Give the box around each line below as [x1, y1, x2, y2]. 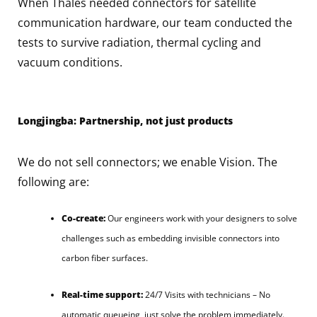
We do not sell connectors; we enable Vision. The [18, 154, 277, 170]
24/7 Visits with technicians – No [143, 288, 270, 301]
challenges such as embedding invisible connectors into [62, 231, 279, 244]
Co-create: [62, 212, 105, 224]
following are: [18, 173, 89, 190]
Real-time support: [62, 288, 143, 301]
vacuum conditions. [18, 54, 122, 70]
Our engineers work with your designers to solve [105, 212, 297, 224]
